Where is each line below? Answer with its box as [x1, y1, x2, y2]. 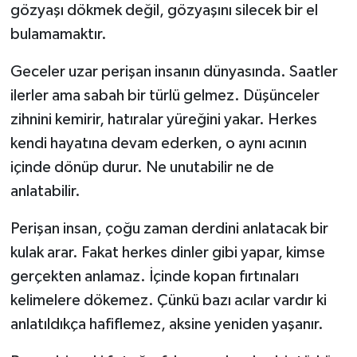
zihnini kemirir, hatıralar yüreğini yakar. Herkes [10, 112, 317, 128]
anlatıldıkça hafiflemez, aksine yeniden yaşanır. [10, 316, 324, 333]
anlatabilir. [10, 183, 80, 200]
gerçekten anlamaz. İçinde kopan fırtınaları [10, 269, 299, 285]
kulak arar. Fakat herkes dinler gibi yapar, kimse [10, 245, 325, 261]
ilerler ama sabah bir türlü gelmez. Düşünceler [10, 88, 320, 104]
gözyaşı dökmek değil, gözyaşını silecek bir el [10, 2, 318, 19]
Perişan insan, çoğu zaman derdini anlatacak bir [10, 221, 328, 237]
